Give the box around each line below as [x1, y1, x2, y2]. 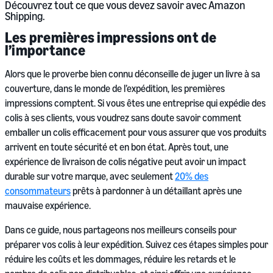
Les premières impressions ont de [5, 29, 217, 46]
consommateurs [5, 185, 71, 197]
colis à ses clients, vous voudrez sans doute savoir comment [5, 112, 241, 124]
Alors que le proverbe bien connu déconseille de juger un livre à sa [5, 68, 260, 80]
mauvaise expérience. [5, 199, 91, 211]
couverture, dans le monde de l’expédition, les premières [5, 82, 225, 94]
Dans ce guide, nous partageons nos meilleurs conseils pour [5, 224, 236, 236]
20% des [175, 170, 208, 182]
